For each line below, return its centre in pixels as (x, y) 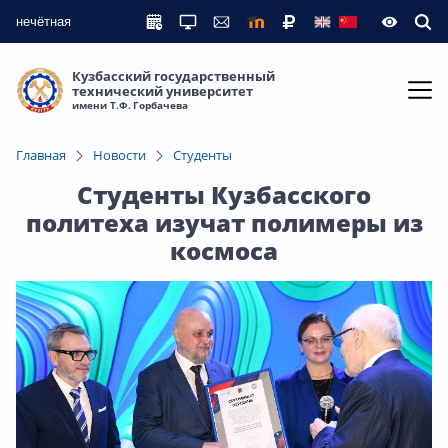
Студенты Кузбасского (224, 194)
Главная (41, 154)
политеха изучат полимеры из (224, 222)
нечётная (43, 21)
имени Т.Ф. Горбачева (130, 105)
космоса (224, 250)
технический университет (162, 91)
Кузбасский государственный (173, 76)
